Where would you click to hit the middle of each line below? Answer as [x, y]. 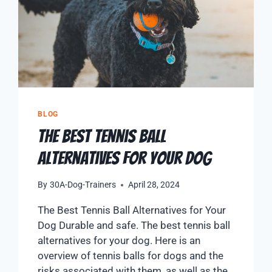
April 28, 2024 [154, 185]
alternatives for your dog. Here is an [119, 241]
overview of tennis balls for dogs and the [131, 256]
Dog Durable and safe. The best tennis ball [134, 226]
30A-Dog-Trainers [83, 185]
